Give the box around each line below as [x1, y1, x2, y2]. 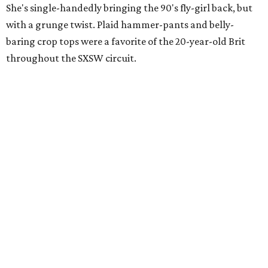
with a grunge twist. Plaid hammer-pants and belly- [6, 18, 234, 31]
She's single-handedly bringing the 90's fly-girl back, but [6, 1, 252, 14]
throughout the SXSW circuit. [6, 51, 136, 64]
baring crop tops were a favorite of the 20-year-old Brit [6, 35, 245, 47]
